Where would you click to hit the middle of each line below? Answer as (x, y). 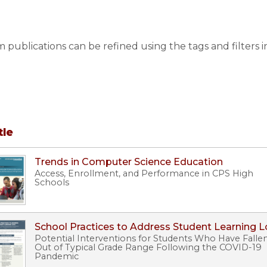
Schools (52, 183)
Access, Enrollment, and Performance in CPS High (144, 174)
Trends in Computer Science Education (129, 162)
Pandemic (57, 257)
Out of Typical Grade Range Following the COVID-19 (148, 248)
